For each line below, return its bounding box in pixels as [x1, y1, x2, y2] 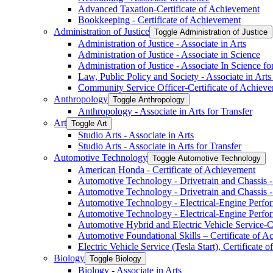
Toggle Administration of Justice [154, 27, 268, 37]
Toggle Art [71, 119, 107, 128]
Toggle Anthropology [113, 95, 185, 104]
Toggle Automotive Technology [152, 154, 261, 163]
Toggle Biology [90, 254, 141, 263]
